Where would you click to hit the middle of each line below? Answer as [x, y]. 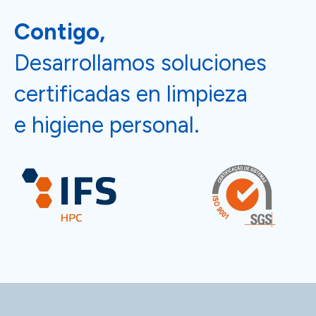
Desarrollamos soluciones [140, 62]
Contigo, [60, 31]
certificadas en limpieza [131, 93]
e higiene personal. [107, 124]
